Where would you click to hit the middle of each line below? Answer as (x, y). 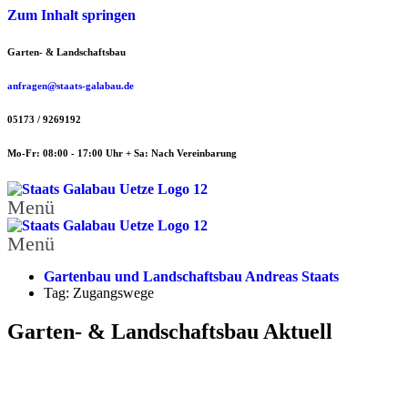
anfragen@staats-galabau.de (71, 85)
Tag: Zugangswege (99, 292)
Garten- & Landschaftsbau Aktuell (170, 331)
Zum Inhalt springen (71, 15)
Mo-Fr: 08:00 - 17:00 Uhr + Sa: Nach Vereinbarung (122, 153)
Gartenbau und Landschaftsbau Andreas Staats (191, 276)
